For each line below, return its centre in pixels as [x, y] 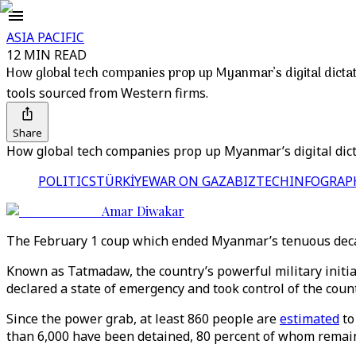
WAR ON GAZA [192, 181]
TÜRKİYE [122, 181]
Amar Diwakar [143, 211]
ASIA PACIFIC [45, 37]
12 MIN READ [46, 55]
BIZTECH [262, 181]
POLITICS [67, 181]
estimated [310, 319]
